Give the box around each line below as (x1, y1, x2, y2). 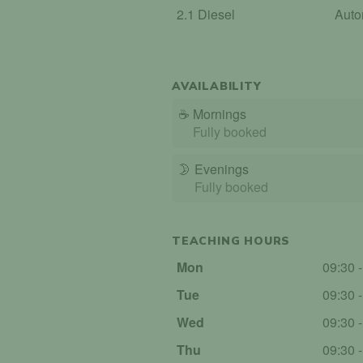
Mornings (193, 104, 246, 123)
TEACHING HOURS (172, 233, 291, 249)
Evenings (194, 159, 249, 178)
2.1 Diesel (177, 4, 236, 23)
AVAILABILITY (172, 78, 262, 94)
